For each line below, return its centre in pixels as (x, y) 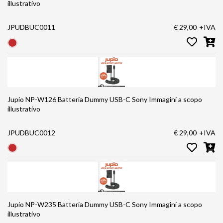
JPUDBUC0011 (31, 27)
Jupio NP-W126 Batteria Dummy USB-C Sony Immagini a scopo (58, 99)
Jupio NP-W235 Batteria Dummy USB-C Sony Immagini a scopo (70, 204)
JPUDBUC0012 (31, 132)
